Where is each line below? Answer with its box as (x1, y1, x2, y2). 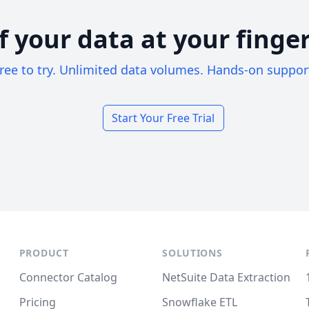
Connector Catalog (19, 269, 117, 285)
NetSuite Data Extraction (162, 269, 291, 285)
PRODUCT (19, 246, 69, 259)
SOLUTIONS (162, 246, 223, 259)
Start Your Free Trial (112, 110, 215, 126)
